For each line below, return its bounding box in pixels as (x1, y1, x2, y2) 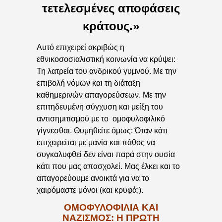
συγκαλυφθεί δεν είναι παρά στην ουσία (37, 150, 175, 159)
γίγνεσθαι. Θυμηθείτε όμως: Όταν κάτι (37, 126, 167, 135)
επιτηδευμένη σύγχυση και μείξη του (37, 102, 163, 111)
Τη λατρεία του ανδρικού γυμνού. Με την (37, 66, 176, 75)
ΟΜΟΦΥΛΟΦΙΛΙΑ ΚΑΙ (64, 202, 158, 213)
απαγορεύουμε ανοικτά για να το (37, 173, 149, 182)
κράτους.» (83, 19, 139, 33)
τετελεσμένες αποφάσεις (42, 1, 180, 15)
